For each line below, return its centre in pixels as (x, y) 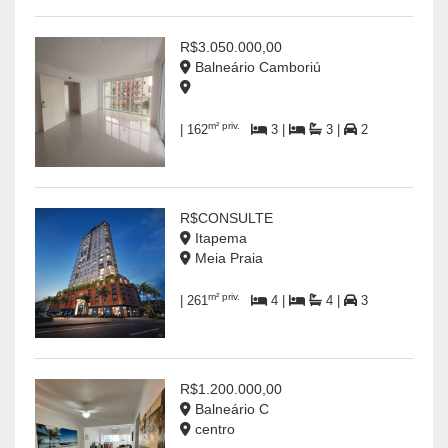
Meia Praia (227, 258)
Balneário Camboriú (256, 67)
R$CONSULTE (226, 218)
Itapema (219, 238)
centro (213, 429)
